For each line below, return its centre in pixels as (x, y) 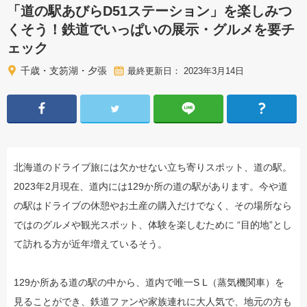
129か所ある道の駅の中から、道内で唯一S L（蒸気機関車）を (149, 283)
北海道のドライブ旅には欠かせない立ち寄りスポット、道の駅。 (153, 168)
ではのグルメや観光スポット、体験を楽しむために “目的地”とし (153, 225)
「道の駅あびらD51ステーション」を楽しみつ (149, 11)
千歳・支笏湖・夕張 (64, 71)
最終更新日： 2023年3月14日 (186, 71)
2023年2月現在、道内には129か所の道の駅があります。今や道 (151, 187)
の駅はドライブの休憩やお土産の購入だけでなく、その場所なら (153, 206)
